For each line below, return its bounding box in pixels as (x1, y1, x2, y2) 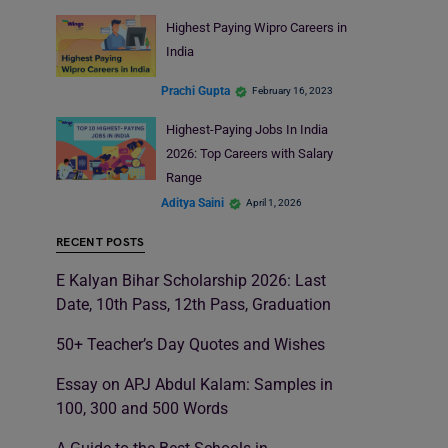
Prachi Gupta (161, 83, 230, 98)
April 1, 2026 (246, 197, 302, 209)
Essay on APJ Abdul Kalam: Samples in (56, 375, 333, 395)
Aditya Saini (161, 195, 224, 210)
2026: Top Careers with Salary (165, 146, 333, 162)
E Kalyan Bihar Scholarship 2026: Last (56, 271, 326, 291)
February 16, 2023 (252, 85, 333, 97)
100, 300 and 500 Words (56, 399, 228, 419)
